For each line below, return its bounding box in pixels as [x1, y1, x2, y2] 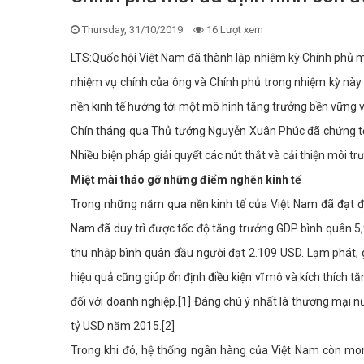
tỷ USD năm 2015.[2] [71, 319, 175, 333]
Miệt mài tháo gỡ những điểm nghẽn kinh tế [71, 173, 301, 187]
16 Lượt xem [206, 24, 263, 37]
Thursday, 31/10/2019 [82, 24, 183, 37]
